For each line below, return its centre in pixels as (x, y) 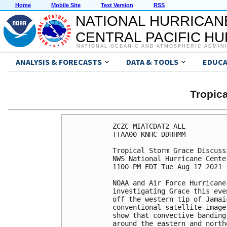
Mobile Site (66, 5)
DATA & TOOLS (152, 62)
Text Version (117, 5)
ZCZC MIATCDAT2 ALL (149, 126)
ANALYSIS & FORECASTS (59, 62)
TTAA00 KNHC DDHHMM (149, 134)
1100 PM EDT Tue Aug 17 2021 (167, 166)
